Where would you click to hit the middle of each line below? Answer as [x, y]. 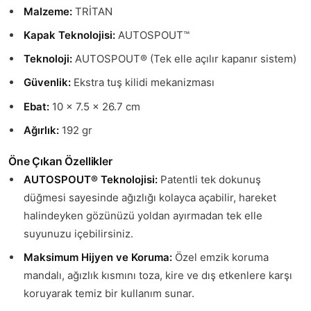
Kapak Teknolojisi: [69, 35]
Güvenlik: [47, 83]
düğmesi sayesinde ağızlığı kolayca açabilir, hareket [150, 197]
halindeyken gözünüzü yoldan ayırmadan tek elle [143, 215]
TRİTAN [92, 11]
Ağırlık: [41, 130]
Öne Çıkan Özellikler [60, 161]
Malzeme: [48, 11]
